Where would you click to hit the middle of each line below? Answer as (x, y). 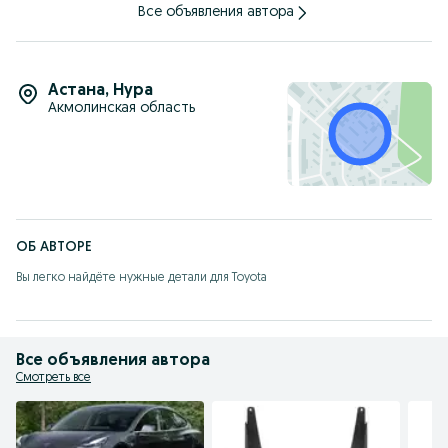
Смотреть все (53, 377)
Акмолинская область (121, 108)
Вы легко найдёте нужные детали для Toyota (141, 277)
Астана (76, 90)
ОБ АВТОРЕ (54, 247)
